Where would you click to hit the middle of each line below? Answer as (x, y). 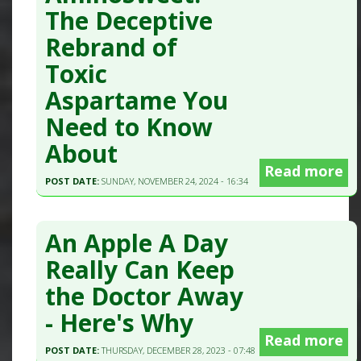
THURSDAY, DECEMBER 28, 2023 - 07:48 (179, 350)
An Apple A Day (137, 243)
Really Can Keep (140, 269)
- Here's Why (120, 322)
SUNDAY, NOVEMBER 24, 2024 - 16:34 (175, 180)
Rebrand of (112, 47)
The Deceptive (129, 20)
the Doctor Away (145, 296)
